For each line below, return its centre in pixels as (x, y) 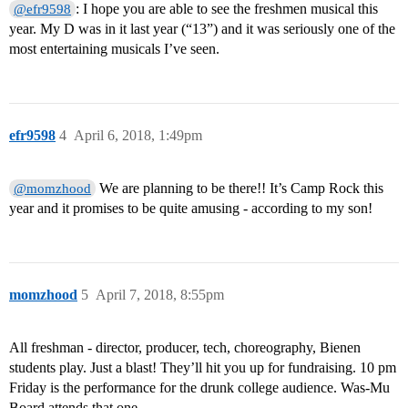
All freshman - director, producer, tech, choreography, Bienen (185, 348)
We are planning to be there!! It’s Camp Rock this (240, 189)
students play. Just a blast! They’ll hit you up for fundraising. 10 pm (203, 368)
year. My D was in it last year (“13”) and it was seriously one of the (202, 29)
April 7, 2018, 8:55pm (160, 295)
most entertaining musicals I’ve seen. (114, 49)
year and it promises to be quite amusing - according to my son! (191, 209)
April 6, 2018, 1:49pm (138, 136)
